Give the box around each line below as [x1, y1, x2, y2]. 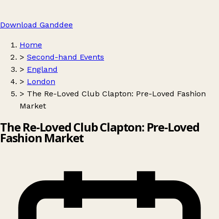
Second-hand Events [27, 52, 104, 62]
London [27, 77, 55, 86]
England [27, 65, 58, 74]
